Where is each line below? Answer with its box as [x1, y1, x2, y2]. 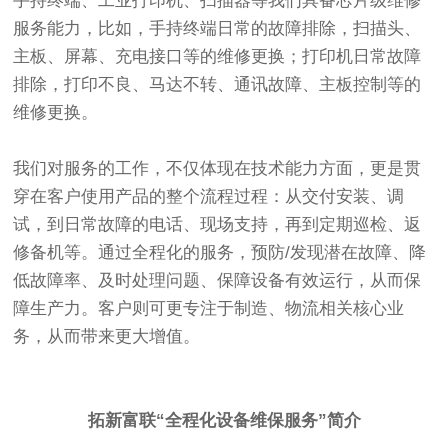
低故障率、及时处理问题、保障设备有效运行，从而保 [13, 271, 422, 291]
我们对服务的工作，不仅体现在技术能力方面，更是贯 [13, 159, 422, 179]
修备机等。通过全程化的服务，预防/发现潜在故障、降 [13, 243, 427, 263]
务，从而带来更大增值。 [13, 327, 201, 347]
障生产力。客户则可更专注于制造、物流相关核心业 [13, 299, 405, 319]
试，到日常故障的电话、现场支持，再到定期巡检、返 [13, 215, 422, 235]
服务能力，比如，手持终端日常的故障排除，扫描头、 [13, 19, 422, 39]
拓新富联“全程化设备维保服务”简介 [87, 411, 361, 431]
